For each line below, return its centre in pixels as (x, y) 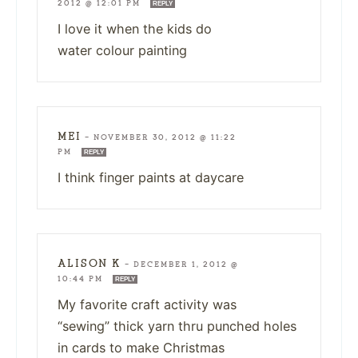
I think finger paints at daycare (151, 177)
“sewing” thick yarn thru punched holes (177, 326)
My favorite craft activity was (147, 304)
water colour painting (122, 50)
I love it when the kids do (135, 28)
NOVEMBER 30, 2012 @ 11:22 (165, 137)
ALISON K (89, 263)
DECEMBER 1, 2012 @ (186, 264)
